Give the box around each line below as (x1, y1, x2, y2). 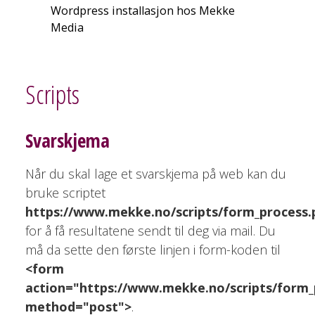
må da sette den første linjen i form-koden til (25, 240, 281, 258)
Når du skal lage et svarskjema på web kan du (25, 165, 286, 182)
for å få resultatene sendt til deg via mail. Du (25, 221, 276, 239)
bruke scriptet (25, 184, 105, 201)
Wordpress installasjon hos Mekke (50, 3, 235, 19)
